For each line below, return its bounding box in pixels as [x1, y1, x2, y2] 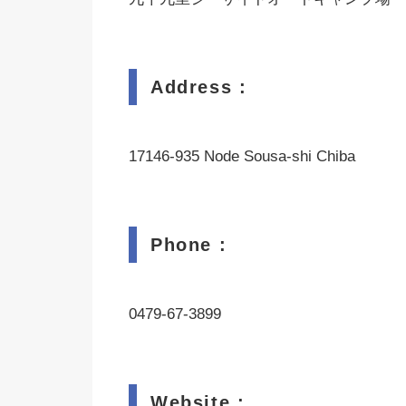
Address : [150, 77, 247, 97]
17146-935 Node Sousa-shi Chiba [129, 148, 355, 165]
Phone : [150, 235, 227, 255]
